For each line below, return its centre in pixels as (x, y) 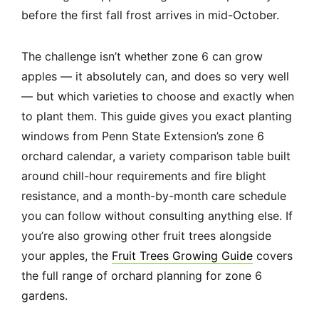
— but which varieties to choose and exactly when (158, 96)
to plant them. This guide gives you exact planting (157, 116)
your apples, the (67, 256)
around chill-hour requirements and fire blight (144, 176)
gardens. (45, 296)
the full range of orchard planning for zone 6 (142, 276)
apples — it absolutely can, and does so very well (155, 77)
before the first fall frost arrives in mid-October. (150, 15)
